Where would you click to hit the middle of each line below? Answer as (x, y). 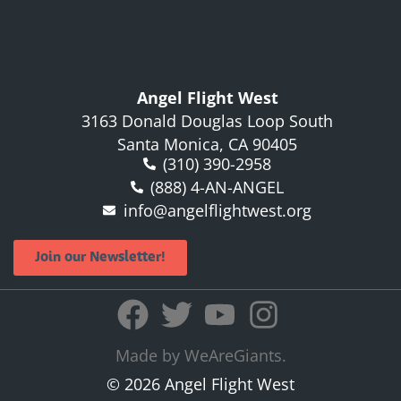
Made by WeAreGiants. (200, 356)
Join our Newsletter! (100, 258)
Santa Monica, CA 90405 (207, 145)
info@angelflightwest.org (217, 211)
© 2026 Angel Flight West (200, 384)
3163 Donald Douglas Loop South (207, 121)
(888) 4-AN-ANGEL (218, 188)
